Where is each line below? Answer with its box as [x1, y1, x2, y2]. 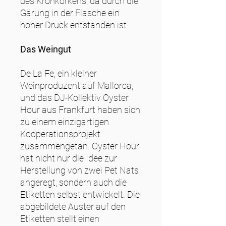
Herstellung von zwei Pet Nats [20, 165, 139, 176]
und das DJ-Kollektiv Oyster [20, 92, 129, 103]
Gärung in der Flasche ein [20, 8, 120, 19]
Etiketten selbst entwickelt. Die [20, 189, 140, 200]
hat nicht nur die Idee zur [20, 153, 117, 164]
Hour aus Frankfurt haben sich [20, 104, 140, 116]
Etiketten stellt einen [20, 213, 99, 224]
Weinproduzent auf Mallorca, [20, 80, 133, 91]
